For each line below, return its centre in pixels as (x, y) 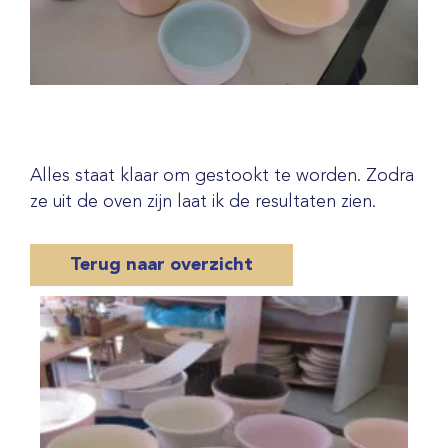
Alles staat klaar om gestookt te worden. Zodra (222, 176)
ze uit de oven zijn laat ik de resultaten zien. (203, 202)
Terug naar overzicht (161, 264)
